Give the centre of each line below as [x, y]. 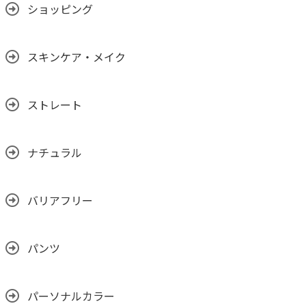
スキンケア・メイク [76, 57]
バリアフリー [60, 201]
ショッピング [60, 10]
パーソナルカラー [71, 296]
